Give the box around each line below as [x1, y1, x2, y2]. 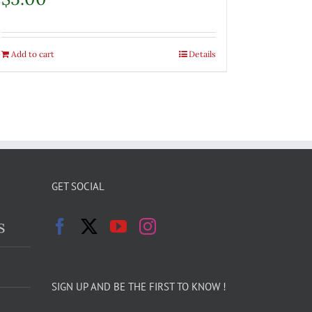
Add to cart [10, 48, 54, 59]
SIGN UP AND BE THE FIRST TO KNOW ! [51, 279, 226, 293]
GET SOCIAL [51, 179, 104, 193]
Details [188, 48, 216, 59]
